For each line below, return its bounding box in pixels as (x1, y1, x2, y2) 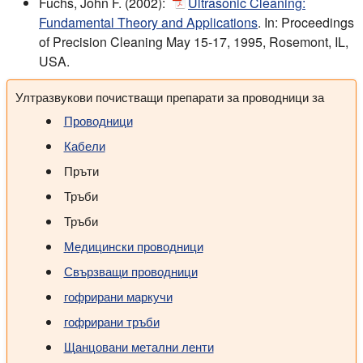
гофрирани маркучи (63, 287, 173, 305)
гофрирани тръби (63, 312, 160, 330)
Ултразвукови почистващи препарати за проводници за (15, 88, 324, 105)
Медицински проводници (63, 237, 203, 254)
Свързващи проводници (63, 262, 198, 280)
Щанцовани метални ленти (63, 337, 214, 355)
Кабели (63, 136, 105, 154)
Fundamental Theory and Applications (39, 12, 258, 32)
